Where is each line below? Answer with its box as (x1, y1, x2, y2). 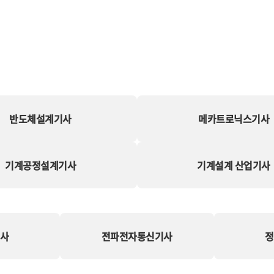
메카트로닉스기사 (198, 111, 269, 126)
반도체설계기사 (9, 111, 72, 126)
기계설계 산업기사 (197, 157, 270, 172)
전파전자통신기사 (101, 228, 172, 243)
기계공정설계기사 (5, 157, 76, 172)
